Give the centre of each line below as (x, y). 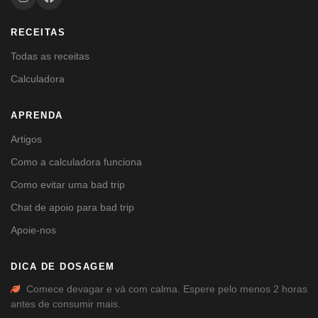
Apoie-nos (33, 230)
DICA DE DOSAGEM (63, 267)
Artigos (26, 139)
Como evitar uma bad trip (68, 185)
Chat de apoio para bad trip (72, 207)
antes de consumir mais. (66, 304)
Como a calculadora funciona (76, 162)
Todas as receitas (50, 56)
